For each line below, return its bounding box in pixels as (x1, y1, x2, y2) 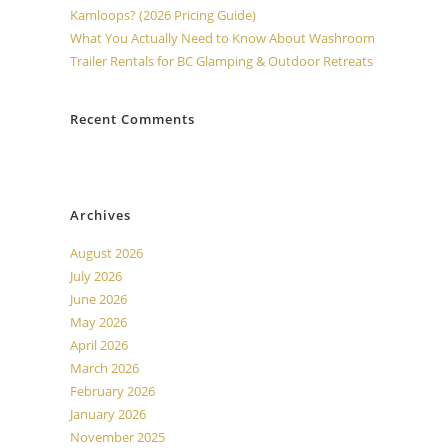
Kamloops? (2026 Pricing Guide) (70, 6, 256, 24)
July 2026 (70, 267, 122, 285)
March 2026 (70, 359, 139, 377)
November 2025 (70, 428, 165, 446)
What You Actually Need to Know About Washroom (70, 29, 375, 47)
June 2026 (70, 290, 127, 308)
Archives (70, 206, 131, 224)
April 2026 (70, 336, 128, 354)
